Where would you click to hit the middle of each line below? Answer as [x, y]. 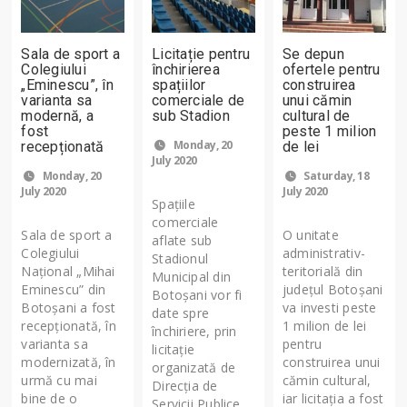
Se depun [313, 54]
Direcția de [185, 385]
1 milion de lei [325, 325]
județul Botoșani [333, 289]
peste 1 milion [330, 131]
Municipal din [191, 276]
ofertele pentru [332, 69]
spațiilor [179, 84]
